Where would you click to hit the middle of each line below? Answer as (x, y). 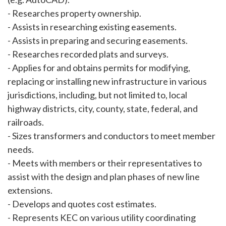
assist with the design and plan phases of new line (104, 177)
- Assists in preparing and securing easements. (98, 40)
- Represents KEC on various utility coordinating (102, 217)
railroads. (26, 122)
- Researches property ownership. (74, 13)
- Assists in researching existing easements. (92, 27)
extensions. (30, 190)
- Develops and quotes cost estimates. (82, 204)
